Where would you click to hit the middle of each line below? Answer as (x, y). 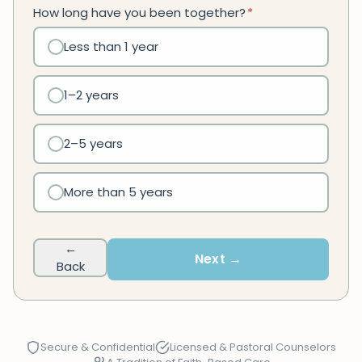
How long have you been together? (139, 13)
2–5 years (93, 143)
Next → (218, 259)
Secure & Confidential (98, 347)
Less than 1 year (111, 46)
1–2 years (91, 95)
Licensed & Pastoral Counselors (253, 347)
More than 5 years (118, 192)
